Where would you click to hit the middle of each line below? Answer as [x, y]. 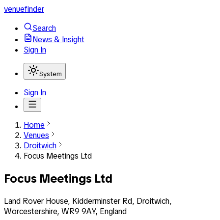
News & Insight [58, 40]
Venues [36, 135]
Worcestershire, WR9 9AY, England [65, 211]
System [51, 74]
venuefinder [24, 9]
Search [44, 28]
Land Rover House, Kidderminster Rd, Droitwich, [88, 201]
